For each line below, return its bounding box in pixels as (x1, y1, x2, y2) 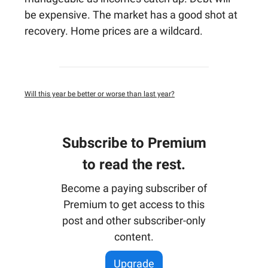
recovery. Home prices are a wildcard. (25, 25, 203, 37)
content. (114, 230, 154, 243)
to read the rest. (83, 156, 185, 173)
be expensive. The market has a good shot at (25, 8, 237, 21)
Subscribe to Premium (62, 135, 206, 151)
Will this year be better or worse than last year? (25, 90, 175, 98)
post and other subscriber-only (62, 214, 206, 227)
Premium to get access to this (63, 198, 205, 211)
